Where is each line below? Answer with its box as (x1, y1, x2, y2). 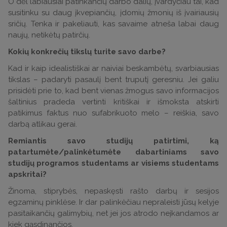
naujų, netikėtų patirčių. (8, 30, 90, 40)
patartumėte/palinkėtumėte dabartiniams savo (8, 147, 219, 157)
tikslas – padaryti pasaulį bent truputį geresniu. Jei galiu (8, 75, 219, 84)
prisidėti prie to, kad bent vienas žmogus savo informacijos (8, 86, 219, 95)
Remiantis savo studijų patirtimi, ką (8, 136, 219, 145)
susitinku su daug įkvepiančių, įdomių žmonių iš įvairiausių (8, 8, 219, 17)
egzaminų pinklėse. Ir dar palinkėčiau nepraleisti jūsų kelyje (8, 198, 219, 207)
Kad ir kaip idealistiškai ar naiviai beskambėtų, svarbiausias (8, 64, 219, 73)
